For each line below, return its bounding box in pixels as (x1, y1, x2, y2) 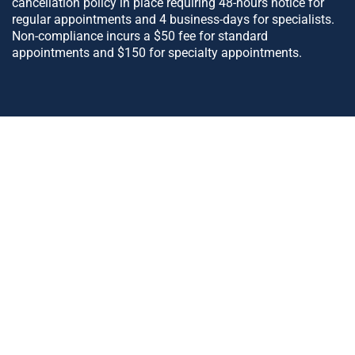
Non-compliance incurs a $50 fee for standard (12, 28, 268, 44)
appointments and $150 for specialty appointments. (12, 44, 302, 60)
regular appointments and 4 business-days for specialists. (12, 11, 334, 27)
